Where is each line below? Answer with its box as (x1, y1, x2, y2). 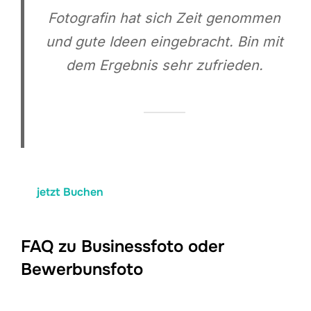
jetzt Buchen (37, 184, 104, 199)
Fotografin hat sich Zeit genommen (48, 9, 280, 26)
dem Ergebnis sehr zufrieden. (65, 56, 263, 74)
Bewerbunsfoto (21, 259, 143, 280)
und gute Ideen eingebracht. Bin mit (45, 33, 283, 50)
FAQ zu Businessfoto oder (21, 236, 224, 258)
